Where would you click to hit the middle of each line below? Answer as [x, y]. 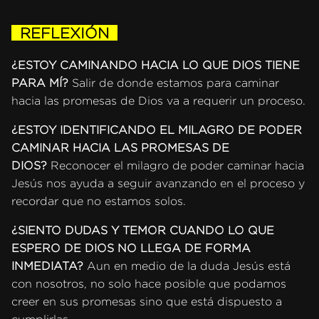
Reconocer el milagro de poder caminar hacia [177, 166]
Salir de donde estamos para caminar [174, 83]
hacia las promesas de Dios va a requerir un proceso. [158, 101]
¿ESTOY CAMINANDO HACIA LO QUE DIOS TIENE [156, 66]
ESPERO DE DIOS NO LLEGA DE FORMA [131, 249]
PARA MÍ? [40, 83]
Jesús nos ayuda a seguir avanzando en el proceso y [158, 184]
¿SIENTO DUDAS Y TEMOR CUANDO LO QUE [143, 231]
